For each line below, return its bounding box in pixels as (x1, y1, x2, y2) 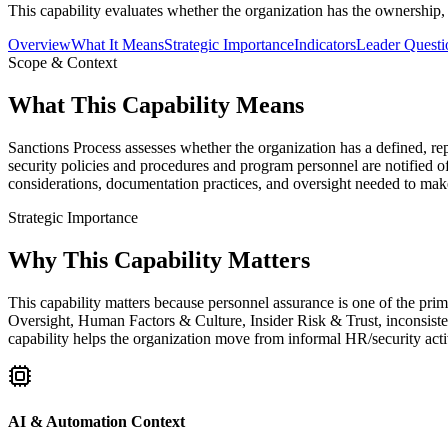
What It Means (71, 35, 164, 53)
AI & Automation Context (8, 412, 185, 430)
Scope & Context (8, 53, 117, 71)
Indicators (294, 35, 356, 53)
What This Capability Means (8, 91, 304, 118)
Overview (8, 35, 71, 53)
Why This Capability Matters (8, 246, 310, 273)
